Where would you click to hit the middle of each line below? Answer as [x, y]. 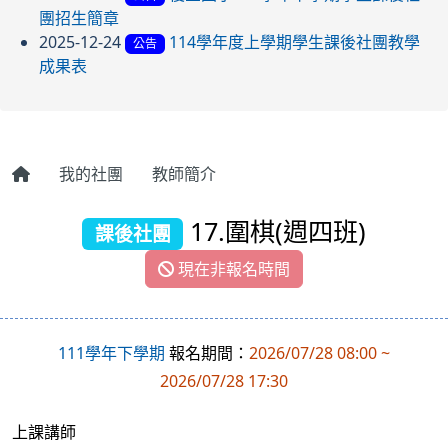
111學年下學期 [111, 352]
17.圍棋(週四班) [274, 230]
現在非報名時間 [232, 268]
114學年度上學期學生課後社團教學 [294, 41]
